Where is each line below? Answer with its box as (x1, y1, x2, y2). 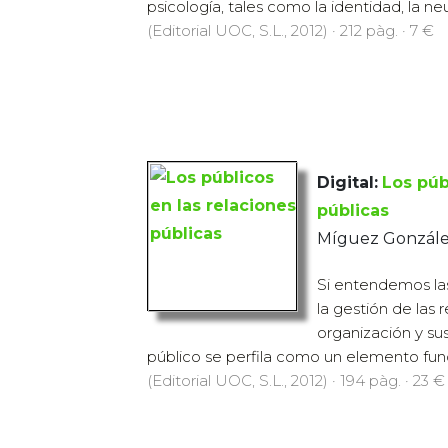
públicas (317, 201, 389, 221)
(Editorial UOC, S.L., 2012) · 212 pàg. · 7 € (147, 21, 434, 41)
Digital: (317, 173, 378, 193)
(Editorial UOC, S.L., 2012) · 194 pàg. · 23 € (147, 371, 445, 391)
